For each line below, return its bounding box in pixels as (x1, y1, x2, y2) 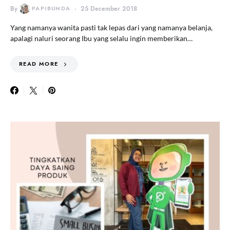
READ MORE (19, 60, 59, 68)
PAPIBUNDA (32, 4, 71, 12)
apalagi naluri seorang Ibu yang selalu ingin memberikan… (10, 33, 193, 43)
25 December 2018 (81, 4, 138, 13)
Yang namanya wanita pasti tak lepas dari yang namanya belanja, (10, 23, 213, 32)
